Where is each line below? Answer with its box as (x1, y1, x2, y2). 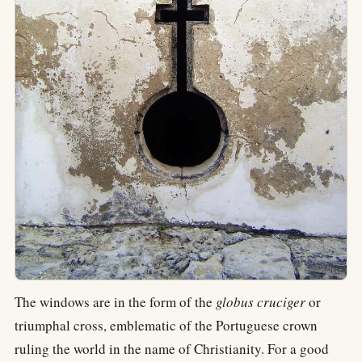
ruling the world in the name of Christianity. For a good (15, 339, 329, 359)
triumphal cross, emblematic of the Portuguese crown (15, 316, 318, 335)
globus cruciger (216, 293, 305, 312)
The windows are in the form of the (15, 293, 216, 312)
